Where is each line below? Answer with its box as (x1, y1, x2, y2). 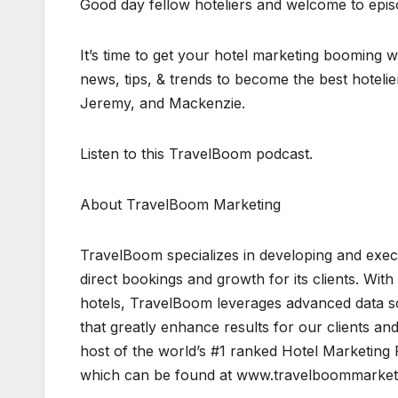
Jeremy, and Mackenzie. (80, 93, 245, 112)
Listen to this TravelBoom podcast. (80, 144, 313, 163)
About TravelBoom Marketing (80, 195, 281, 213)
